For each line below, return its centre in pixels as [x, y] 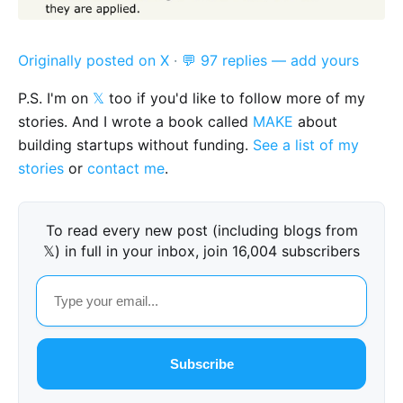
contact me [126, 169]
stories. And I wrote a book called [135, 122]
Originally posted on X [94, 61]
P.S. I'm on [55, 99]
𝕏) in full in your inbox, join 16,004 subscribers [201, 251]
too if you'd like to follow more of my [235, 99]
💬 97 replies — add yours [270, 61]
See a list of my [306, 145]
